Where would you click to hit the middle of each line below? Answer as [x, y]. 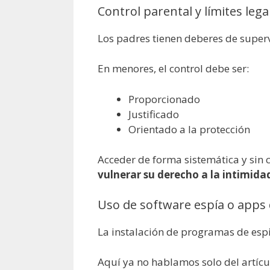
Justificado [154, 114]
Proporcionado [164, 99]
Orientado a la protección [189, 129]
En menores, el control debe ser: [173, 69]
